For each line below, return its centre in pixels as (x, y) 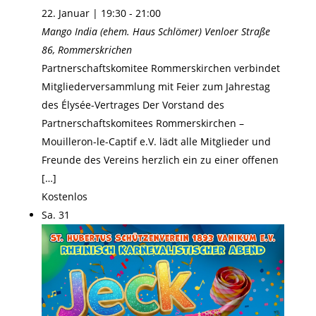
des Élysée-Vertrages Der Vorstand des (133, 105)
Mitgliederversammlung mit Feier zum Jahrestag (156, 87)
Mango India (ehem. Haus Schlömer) (123, 32)
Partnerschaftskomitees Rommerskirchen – (142, 123)
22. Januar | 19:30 (84, 13)
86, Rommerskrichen (86, 50)
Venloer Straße (237, 32)
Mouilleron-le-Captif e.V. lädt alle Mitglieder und (156, 142)
